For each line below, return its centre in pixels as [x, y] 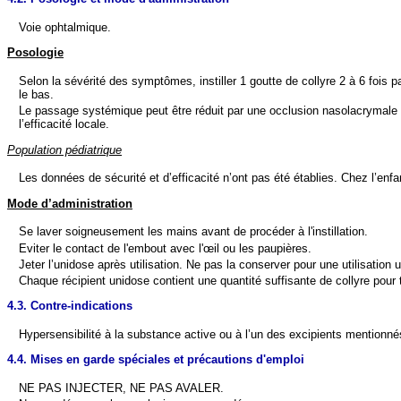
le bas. [37, 94]
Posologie [35, 53]
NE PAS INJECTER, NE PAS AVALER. [122, 388]
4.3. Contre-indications [70, 306]
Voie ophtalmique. [65, 27]
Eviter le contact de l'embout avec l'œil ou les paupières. [166, 248]
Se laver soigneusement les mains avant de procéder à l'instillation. [194, 232]
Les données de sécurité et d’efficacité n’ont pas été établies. [180, 178]
